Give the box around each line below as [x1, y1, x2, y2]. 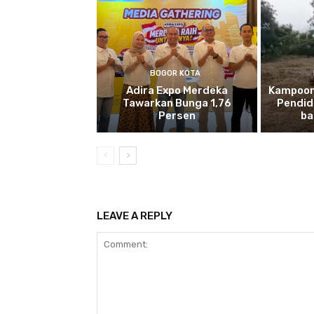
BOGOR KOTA [149, 68, 200, 78]
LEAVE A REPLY [97, 209, 172, 222]
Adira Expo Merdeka [125, 83, 228, 97]
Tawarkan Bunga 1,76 [122, 96, 231, 109]
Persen [158, 109, 196, 122]
